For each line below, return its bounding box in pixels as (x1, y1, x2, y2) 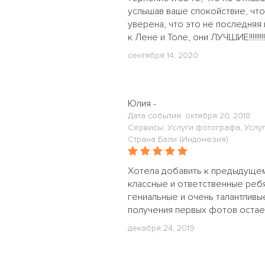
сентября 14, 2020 (128, 50, 198, 60)
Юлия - (128, 98, 156, 109)
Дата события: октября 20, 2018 (128, 111, 250, 121)
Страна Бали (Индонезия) (128, 134, 228, 144)
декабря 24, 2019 (128, 223, 195, 233)
